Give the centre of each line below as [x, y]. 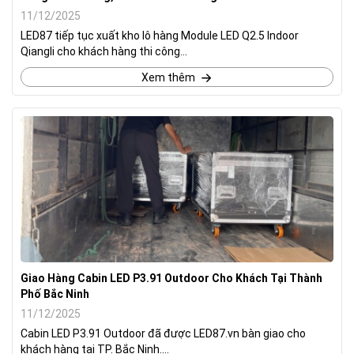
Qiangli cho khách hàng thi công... [104, 51]
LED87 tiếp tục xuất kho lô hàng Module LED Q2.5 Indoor [160, 35]
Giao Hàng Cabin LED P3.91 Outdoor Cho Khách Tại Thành [171, 278]
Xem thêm [168, 77]
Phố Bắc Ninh [55, 294]
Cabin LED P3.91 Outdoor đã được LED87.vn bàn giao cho [163, 333]
